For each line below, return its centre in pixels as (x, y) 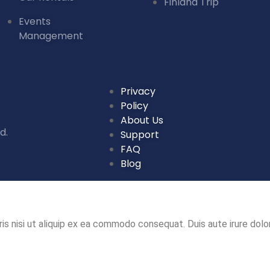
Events (35, 21)
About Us (142, 120)
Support (140, 135)
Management (51, 36)
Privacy (138, 91)
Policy (134, 106)
